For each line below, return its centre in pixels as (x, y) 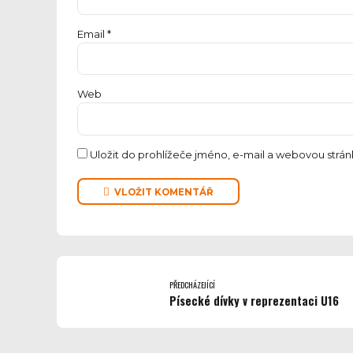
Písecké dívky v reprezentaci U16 (254, 300)
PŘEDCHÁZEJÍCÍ (192, 284)
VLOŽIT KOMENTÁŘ (163, 192)
